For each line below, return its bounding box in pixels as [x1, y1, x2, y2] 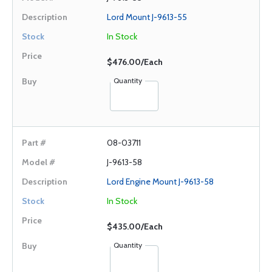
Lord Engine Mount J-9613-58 [107, 176, 214, 187]
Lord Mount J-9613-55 [107, 12, 187, 22]
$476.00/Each [107, 56, 163, 67]
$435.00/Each [107, 221, 163, 232]
